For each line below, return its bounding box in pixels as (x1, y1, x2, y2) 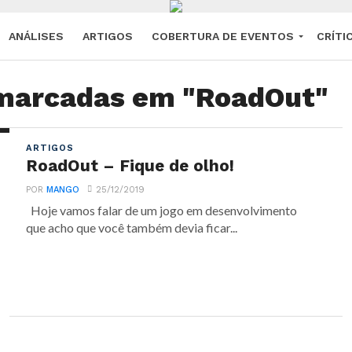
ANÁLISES (9, 30, 64, 42)
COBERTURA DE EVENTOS (152, 30, 294, 42)
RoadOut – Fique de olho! (26, 156, 235, 175)
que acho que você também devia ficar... (26, 220, 238, 235)
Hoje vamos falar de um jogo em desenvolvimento (26, 203, 298, 218)
